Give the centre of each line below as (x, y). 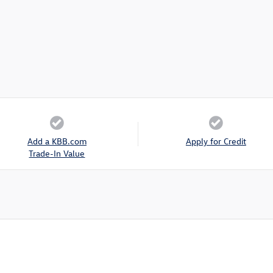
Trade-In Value (57, 154)
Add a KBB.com (57, 141)
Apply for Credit (216, 141)
